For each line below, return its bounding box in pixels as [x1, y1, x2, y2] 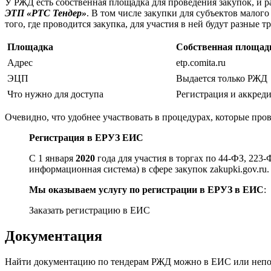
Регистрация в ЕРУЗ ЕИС [29, 132, 143, 143]
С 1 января [29, 153, 76, 164]
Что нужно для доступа [7, 89, 103, 100]
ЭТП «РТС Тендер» [5, 8, 87, 19]
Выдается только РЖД [176, 73, 267, 84]
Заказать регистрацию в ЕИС [29, 205, 150, 216]
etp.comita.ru [176, 57, 226, 68]
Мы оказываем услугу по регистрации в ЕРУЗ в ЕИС [29, 184, 264, 195]
